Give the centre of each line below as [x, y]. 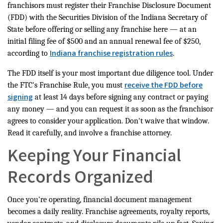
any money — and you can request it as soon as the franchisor [110, 109]
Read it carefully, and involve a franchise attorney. [90, 133]
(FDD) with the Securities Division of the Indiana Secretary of [107, 18]
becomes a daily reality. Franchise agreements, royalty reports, [109, 212]
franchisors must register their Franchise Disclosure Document [109, 6]
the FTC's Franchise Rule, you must [66, 85]
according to [29, 54]
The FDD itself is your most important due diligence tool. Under [110, 73]
